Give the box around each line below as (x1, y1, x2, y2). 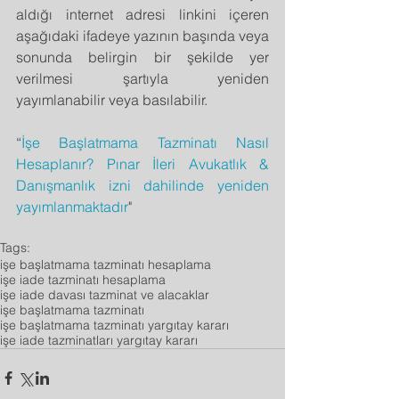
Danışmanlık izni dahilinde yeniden (16, 175, 269, 194)
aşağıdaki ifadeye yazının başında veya (16, 26, 269, 45)
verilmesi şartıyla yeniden (16, 69, 269, 87)
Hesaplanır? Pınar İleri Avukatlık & (16, 154, 269, 173)
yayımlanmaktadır (16, 197, 128, 216)
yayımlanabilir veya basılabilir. (16, 90, 208, 109)
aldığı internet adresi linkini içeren (16, 4, 269, 23)
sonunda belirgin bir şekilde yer (16, 47, 269, 66)
